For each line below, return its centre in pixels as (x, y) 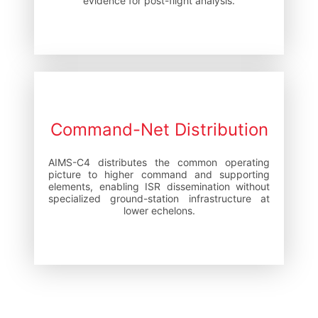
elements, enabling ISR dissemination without (159, 186)
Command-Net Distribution (159, 129)
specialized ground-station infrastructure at (159, 198)
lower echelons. (159, 210)
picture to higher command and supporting (159, 174)
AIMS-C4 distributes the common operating (159, 162)
